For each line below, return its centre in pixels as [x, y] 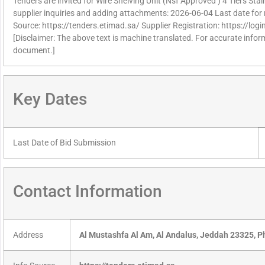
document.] [34, 51]
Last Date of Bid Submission [64, 143]
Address [28, 235]
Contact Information [88, 192]
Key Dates [50, 99]
